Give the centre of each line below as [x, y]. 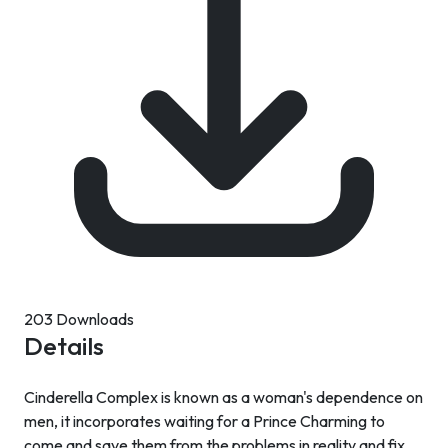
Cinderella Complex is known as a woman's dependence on [223, 397]
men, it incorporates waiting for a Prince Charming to [204, 421]
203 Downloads [79, 319]
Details [64, 346]
